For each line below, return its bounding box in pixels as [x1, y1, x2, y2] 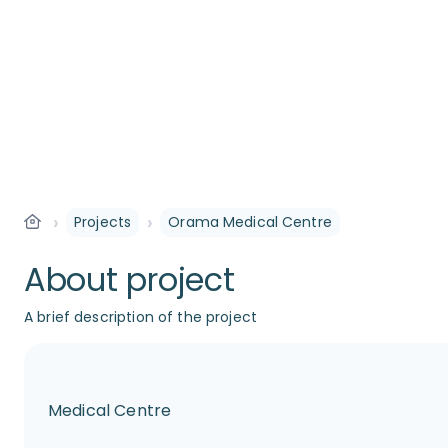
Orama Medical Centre [168, 212, 332, 232]
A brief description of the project [24, 307, 258, 327]
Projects [74, 212, 132, 232]
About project [24, 257, 235, 302]
